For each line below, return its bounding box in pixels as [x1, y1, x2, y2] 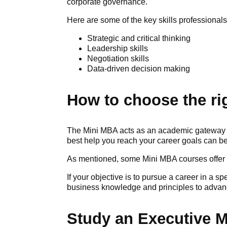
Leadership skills [87, 44, 148, 53]
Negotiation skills [87, 54, 149, 63]
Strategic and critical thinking [87, 33, 191, 43]
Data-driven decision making [87, 64, 190, 73]
